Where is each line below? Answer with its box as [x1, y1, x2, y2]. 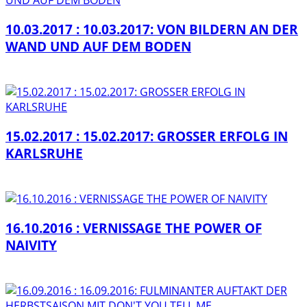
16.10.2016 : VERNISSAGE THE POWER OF [5, 219, 262, 236]
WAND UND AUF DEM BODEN [5, 37, 191, 55]
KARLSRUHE [5, 144, 83, 162]
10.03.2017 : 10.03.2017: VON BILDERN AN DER [5, 20, 298, 38]
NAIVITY [5, 236, 57, 254]
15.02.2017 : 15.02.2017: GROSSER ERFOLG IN [5, 127, 288, 145]
